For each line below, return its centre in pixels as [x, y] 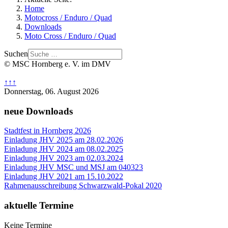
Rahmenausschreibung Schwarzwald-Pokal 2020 [83, 186]
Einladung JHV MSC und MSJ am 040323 [74, 167]
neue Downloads [38, 111]
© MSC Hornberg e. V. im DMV [58, 64]
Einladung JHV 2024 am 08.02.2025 [64, 149]
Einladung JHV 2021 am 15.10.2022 [64, 177]
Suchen [16, 54]
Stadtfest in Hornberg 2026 [48, 131]
